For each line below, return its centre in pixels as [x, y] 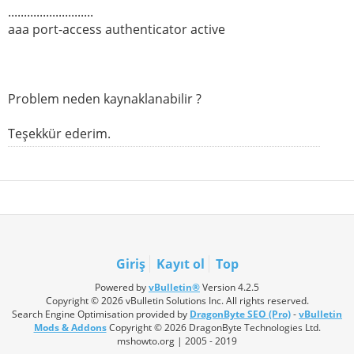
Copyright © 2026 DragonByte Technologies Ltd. [213, 328]
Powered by [122, 288]
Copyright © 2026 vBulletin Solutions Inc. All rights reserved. [177, 301]
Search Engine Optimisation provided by [101, 314]
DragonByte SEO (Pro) [240, 314]
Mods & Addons [70, 328]
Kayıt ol [180, 264]
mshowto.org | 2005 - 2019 [177, 341]
